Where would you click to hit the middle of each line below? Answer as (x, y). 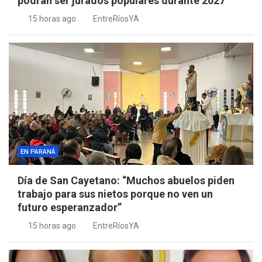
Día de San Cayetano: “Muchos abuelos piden (126, 181)
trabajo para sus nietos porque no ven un (115, 194)
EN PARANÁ (38, 152)
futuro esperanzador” (70, 208)
